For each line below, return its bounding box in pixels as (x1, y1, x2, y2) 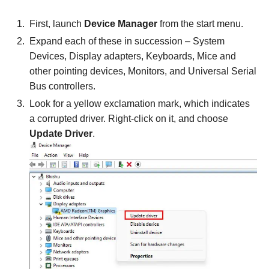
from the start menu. (157, 19, 243, 29)
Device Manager (84, 19, 157, 29)
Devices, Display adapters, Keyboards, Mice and (29, 51, 236, 62)
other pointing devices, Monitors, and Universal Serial (29, 66, 256, 77)
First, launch (29, 19, 84, 29)
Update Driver (29, 128, 92, 139)
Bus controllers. (29, 81, 95, 92)
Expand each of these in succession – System (29, 36, 225, 47)
